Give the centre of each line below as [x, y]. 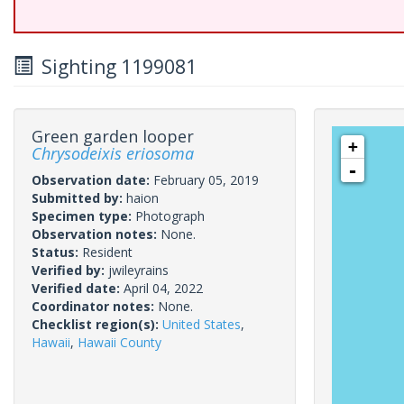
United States [202, 324]
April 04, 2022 [163, 288]
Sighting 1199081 [115, 67]
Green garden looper [113, 136]
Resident [107, 252]
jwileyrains [138, 270]
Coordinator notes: [95, 306]
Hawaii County [119, 342]
